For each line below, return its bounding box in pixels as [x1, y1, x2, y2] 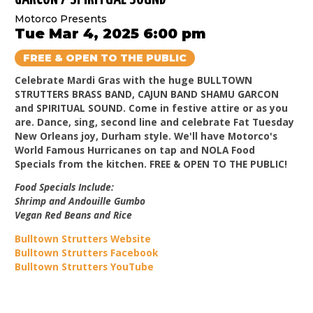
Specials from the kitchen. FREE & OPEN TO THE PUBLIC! [15, 156, 288, 170]
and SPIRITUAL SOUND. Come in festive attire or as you [15, 101, 289, 115]
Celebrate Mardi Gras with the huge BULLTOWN [15, 73, 253, 87]
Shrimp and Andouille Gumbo [15, 194, 146, 208]
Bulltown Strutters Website [15, 231, 152, 245]
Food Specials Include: [15, 180, 115, 194]
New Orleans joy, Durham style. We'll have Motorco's [15, 129, 278, 143]
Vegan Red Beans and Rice [15, 208, 133, 222]
